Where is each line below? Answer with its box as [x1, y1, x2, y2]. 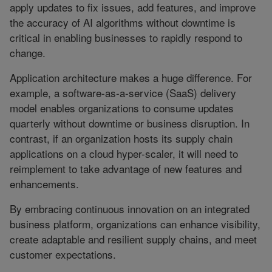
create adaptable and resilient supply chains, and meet [10, 231, 257, 247]
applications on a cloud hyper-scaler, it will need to [10, 146, 238, 161]
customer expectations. [10, 246, 116, 262]
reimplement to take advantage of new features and [10, 161, 242, 177]
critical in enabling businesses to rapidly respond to [10, 30, 242, 46]
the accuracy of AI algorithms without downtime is [10, 15, 236, 30]
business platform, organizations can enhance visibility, [10, 216, 260, 232]
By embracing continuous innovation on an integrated [10, 201, 250, 217]
